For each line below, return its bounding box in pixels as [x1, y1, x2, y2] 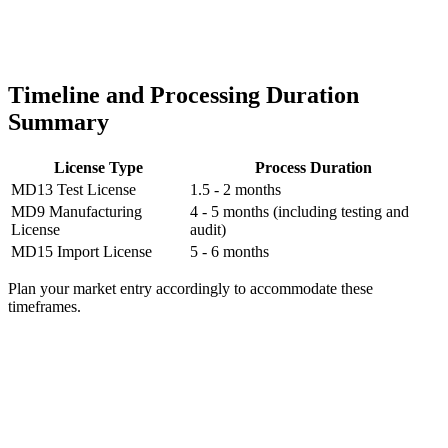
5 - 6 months [190, 242, 269, 260]
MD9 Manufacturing [11, 202, 142, 220]
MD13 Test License [11, 180, 136, 198]
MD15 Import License [11, 242, 152, 260]
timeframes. [8, 297, 81, 315]
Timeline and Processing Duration [8, 81, 359, 108]
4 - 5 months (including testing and [190, 202, 409, 220]
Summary [8, 108, 109, 135]
